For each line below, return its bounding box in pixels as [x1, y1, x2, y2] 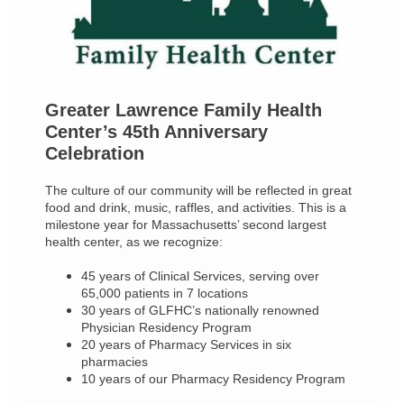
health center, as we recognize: [45, 234, 223, 249]
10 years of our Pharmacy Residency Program [81, 372, 345, 386]
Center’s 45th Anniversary [45, 122, 268, 142]
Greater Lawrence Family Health [45, 100, 322, 120]
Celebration [45, 143, 144, 163]
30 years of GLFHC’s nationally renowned [81, 303, 319, 317]
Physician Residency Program [81, 320, 252, 335]
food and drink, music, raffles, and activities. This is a [45, 200, 346, 215]
